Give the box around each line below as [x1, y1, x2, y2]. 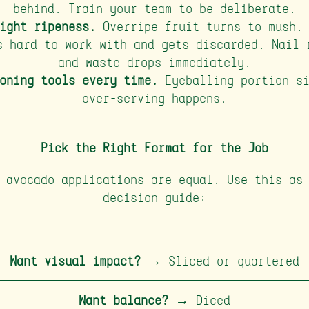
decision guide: [102, 189, 206, 205]
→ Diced [168, 292, 230, 308]
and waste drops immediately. [57, 54, 251, 70]
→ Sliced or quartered [140, 252, 299, 268]
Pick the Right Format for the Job [40, 139, 268, 155]
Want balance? [78, 292, 168, 308]
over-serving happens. [81, 90, 227, 106]
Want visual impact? [9, 252, 141, 268]
